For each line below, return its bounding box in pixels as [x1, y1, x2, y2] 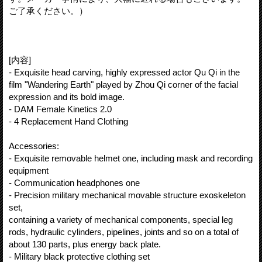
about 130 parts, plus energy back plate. [9, 239, 161, 249]
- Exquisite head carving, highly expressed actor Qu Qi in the [9, 67, 240, 77]
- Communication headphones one [9, 177, 140, 188]
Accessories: [9, 140, 59, 151]
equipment [9, 165, 49, 175]
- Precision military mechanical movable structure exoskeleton [9, 189, 246, 200]
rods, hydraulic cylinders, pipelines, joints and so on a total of [9, 226, 239, 237]
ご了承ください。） [9, 5, 88, 16]
